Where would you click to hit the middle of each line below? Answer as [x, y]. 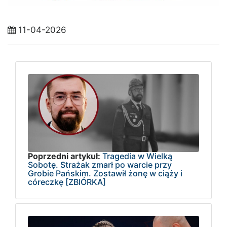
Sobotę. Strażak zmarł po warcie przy [100, 164]
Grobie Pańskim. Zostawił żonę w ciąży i [105, 173]
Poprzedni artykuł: [64, 156]
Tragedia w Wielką [137, 156]
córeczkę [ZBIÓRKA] [67, 182]
